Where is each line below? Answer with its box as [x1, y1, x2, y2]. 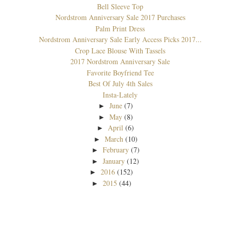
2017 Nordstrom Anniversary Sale [70, 56, 170, 67]
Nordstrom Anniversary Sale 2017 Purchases [55, 12, 185, 23]
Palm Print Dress [95, 23, 145, 33]
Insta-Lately [103, 89, 138, 100]
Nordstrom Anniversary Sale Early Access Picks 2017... [39, 34, 202, 45]
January [103, 156, 125, 166]
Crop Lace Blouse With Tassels [75, 45, 165, 55]
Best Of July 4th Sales [88, 79, 152, 89]
